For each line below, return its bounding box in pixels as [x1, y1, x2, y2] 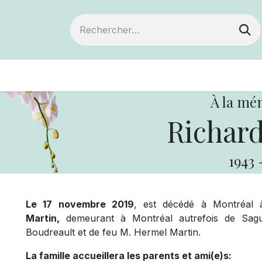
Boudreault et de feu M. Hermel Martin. [26, 226, 201, 238]
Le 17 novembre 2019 [26, 198, 134, 210]
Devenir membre [43, 68, 137, 82]
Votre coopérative [156, 68, 256, 82]
